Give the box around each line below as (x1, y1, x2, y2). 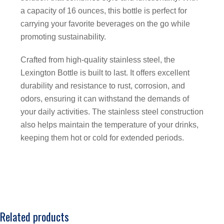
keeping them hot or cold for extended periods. (20, 133, 184, 142)
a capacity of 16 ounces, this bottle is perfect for (20, 6, 187, 15)
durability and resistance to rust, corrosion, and (20, 81, 185, 90)
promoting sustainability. (20, 32, 106, 41)
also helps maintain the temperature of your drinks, (20, 120, 198, 129)
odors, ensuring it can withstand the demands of (20, 94, 189, 103)
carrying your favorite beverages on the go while (20, 19, 190, 28)
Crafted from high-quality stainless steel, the (20, 55, 175, 64)
